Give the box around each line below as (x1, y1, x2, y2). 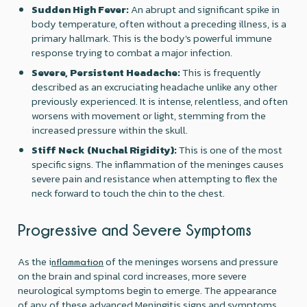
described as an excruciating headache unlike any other (32, 78, 278, 95)
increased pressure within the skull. (32, 121, 188, 138)
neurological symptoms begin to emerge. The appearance (18, 282, 278, 298)
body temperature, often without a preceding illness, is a (32, 15, 287, 32)
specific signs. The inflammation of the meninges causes (32, 156, 284, 172)
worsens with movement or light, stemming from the (32, 107, 267, 123)
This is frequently (180, 64, 262, 80)
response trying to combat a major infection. (32, 44, 233, 60)
